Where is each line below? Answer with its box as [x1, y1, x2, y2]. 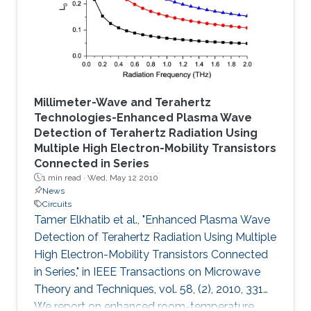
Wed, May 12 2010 [87, 172, 158, 183]
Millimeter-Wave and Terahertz [34, 95, 211, 109]
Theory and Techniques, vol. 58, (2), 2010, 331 [34, 282, 263, 296]
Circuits [42, 199, 72, 209]
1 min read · [42, 172, 87, 183]
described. [34, 6, 87, 19]
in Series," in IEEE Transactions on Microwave [34, 264, 260, 278]
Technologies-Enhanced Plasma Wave [34, 110, 252, 124]
